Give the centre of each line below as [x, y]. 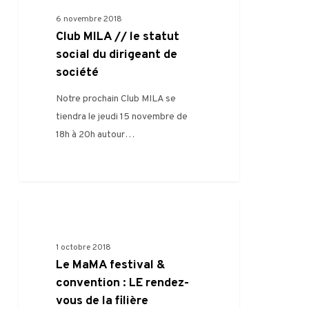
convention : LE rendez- [123, 283]
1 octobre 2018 [84, 247]
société [78, 72]
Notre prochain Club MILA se [116, 99]
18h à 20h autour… [96, 134]
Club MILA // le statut [118, 37]
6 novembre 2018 [89, 19]
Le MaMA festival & [111, 265]
